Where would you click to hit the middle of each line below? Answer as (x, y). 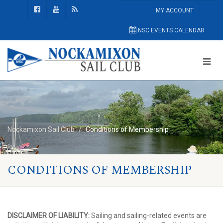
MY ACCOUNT (174, 10)
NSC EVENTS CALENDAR (170, 30)
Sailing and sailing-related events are (149, 216)
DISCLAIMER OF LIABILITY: (49, 216)
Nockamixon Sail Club (41, 129)
